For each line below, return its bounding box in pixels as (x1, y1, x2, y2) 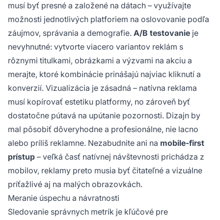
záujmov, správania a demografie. (8, 27, 134, 38)
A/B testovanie (134, 27, 190, 38)
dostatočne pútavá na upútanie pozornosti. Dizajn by (8, 110, 200, 120)
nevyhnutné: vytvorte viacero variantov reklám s (8, 41, 183, 52)
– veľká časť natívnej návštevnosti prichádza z (35, 151, 204, 162)
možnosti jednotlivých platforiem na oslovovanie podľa (8, 14, 209, 24)
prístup (8, 151, 35, 162)
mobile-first (160, 137, 204, 148)
